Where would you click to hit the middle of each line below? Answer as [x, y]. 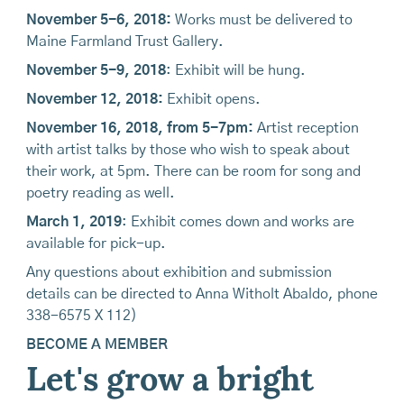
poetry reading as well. [100, 193]
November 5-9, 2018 [96, 70]
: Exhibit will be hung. [235, 70]
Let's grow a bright [170, 382]
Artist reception [306, 128]
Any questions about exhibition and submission [179, 272]
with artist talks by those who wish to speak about [188, 149]
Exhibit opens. [211, 99]
